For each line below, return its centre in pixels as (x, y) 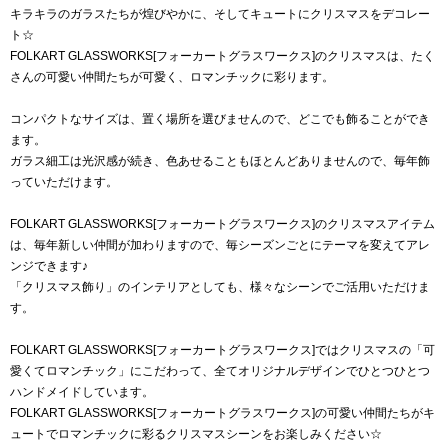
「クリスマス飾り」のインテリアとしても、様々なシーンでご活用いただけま (220, 286)
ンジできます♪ (49, 265)
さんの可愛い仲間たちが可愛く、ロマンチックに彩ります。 (172, 76)
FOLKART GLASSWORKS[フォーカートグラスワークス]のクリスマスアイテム (222, 223)
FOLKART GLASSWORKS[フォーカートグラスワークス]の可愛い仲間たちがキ (222, 412)
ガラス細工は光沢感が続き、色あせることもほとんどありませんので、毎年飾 (220, 160)
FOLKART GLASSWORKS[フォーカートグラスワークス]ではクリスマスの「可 (222, 349)
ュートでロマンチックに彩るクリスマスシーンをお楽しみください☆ (196, 433)
